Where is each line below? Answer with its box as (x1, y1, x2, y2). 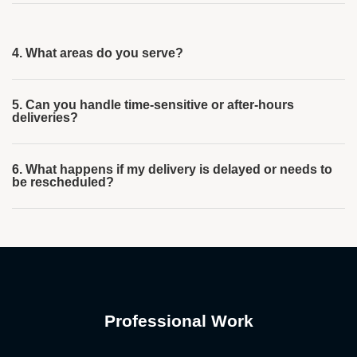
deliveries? (12, 111, 78, 124)
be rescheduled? (12, 175, 114, 189)
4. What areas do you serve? (12, 46, 183, 60)
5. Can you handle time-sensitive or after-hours (12, 98, 294, 112)
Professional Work (104, 312, 253, 330)
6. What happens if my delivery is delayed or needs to (12, 163, 332, 176)
